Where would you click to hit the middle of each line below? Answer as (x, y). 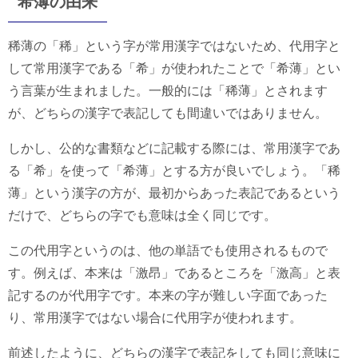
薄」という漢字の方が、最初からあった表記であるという (174, 193)
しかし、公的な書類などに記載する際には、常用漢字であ (174, 149)
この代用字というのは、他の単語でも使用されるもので (168, 251)
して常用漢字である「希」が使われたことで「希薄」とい (174, 69)
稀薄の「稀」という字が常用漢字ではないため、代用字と (174, 46)
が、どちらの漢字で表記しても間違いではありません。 (168, 113)
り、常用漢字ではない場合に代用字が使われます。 (155, 318)
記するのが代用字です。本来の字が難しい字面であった (168, 296)
